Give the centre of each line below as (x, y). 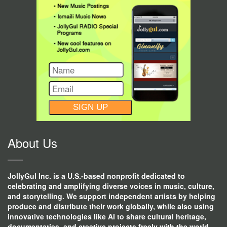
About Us (32, 143)
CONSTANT (67, 111)
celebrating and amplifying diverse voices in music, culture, (111, 186)
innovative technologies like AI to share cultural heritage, (107, 217)
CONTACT (64, 123)
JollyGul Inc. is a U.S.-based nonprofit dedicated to (96, 176)
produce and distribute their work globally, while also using (111, 206)
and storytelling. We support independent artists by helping (111, 196)
